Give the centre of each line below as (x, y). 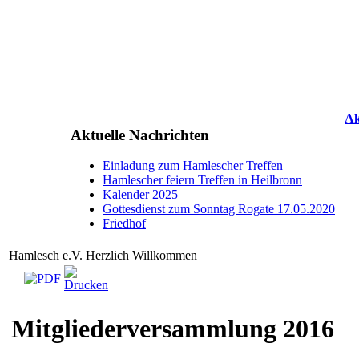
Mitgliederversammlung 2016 (173, 329)
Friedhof (124, 224)
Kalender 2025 (140, 195)
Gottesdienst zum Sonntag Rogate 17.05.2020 (219, 209)
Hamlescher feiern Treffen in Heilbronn (202, 180)
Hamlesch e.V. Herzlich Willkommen (103, 255)
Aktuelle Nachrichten (140, 135)
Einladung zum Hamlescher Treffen (193, 166)
